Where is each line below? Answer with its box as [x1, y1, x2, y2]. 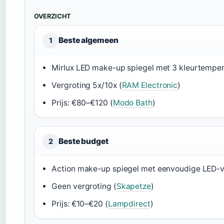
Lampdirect [107, 199, 150, 209]
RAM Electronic [121, 80, 178, 90]
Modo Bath [112, 98, 152, 108]
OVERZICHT [34, 12, 71, 20]
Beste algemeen [58, 35, 118, 45]
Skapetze [116, 181, 151, 191]
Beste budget [58, 136, 108, 146]
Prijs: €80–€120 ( [51, 98, 113, 108]
